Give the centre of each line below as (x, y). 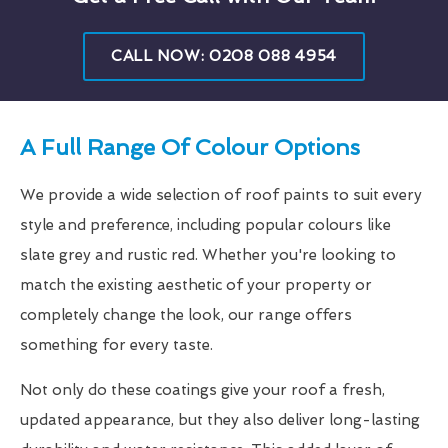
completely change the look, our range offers (186, 314)
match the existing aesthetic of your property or (196, 284)
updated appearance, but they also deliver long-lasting (220, 419)
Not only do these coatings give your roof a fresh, (202, 389)
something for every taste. (116, 344)
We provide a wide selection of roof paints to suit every (221, 194)
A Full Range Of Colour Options (190, 146)
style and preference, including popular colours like (205, 224)
